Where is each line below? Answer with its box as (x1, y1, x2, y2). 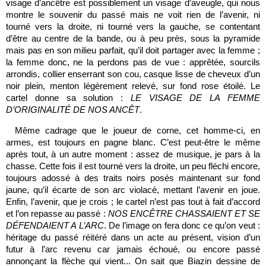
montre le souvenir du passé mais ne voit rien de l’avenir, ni (6, 9, 260, 20)
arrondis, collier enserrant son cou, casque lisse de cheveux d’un (6, 69, 260, 79)
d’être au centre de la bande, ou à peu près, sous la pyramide (6, 33, 260, 43)
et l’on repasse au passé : (6, 208, 108, 218)
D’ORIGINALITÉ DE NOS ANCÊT (6, 104, 140, 115)
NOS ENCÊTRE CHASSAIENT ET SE (107, 208, 261, 218)
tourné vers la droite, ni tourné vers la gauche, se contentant (6, 21, 260, 31)
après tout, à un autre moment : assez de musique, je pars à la (6, 149, 260, 159)
